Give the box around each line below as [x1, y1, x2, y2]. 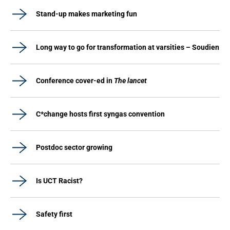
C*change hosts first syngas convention [36, 110, 165, 118]
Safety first [36, 210, 72, 218]
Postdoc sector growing [36, 143, 112, 151]
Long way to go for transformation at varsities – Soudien [36, 43, 219, 51]
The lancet [114, 76, 147, 85]
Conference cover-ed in [36, 76, 114, 85]
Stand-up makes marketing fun [36, 10, 137, 18]
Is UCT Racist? [36, 177, 83, 185]
